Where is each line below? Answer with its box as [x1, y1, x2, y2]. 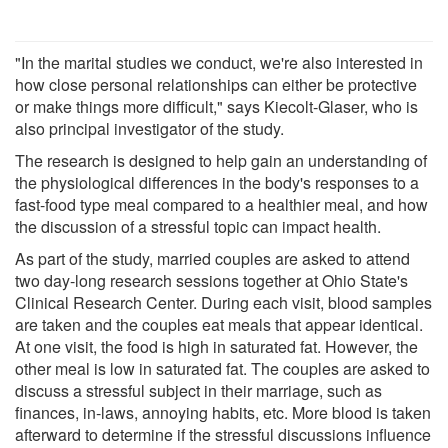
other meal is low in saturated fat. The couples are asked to [15, 356, 430, 380]
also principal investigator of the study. [15, 116, 284, 140]
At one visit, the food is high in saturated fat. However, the [15, 334, 418, 358]
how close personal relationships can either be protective [15, 72, 417, 96]
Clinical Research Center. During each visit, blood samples [15, 290, 432, 314]
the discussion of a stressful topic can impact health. [15, 214, 381, 238]
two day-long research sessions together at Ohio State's [15, 268, 408, 292]
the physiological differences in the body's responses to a [15, 170, 419, 194]
